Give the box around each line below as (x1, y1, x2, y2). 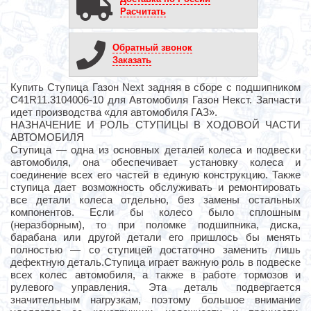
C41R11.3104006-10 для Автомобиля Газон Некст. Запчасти (10, 94, 301, 106)
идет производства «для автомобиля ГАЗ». (10, 106, 217, 119)
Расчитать (120, 6, 166, 17)
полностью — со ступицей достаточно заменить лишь (10, 244, 301, 256)
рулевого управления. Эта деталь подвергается (10, 281, 301, 294)
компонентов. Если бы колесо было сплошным (10, 206, 301, 219)
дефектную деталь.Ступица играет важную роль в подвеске (10, 256, 301, 269)
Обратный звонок (112, 42, 192, 53)
